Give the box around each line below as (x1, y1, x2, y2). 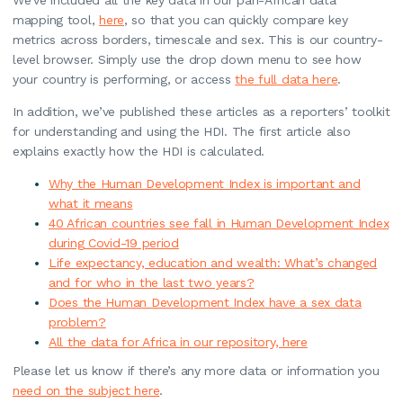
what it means (49, 195, 133, 210)
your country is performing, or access (13, 71, 236, 86)
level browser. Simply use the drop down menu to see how (13, 51, 362, 67)
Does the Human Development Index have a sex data (49, 294, 362, 309)
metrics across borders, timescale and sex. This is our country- (13, 31, 383, 47)
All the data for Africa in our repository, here (49, 334, 308, 349)
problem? (49, 314, 106, 329)
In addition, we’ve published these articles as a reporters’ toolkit (13, 103, 390, 119)
